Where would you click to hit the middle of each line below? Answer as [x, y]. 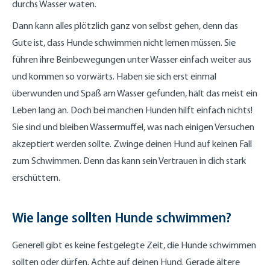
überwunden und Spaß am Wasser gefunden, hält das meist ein [135, 93]
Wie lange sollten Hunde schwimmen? [122, 217]
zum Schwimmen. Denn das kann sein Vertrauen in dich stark [129, 160]
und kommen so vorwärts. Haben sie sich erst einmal [114, 76]
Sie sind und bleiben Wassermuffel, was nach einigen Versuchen [133, 127]
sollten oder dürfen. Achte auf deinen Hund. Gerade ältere [126, 262]
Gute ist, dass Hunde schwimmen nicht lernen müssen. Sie [124, 42]
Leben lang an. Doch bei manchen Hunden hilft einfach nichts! [132, 110]
